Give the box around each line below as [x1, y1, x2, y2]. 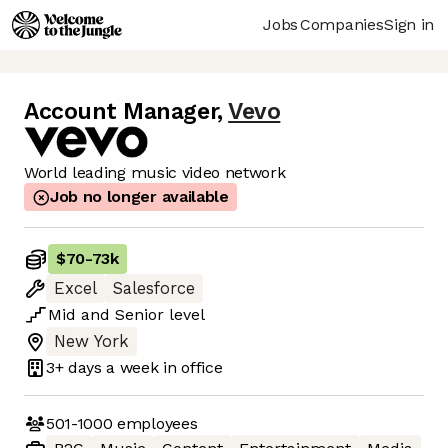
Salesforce [113, 279, 195, 299]
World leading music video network [24, 163, 286, 183]
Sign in [384, 14, 434, 34]
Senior [115, 305, 164, 325]
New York [54, 332, 129, 352]
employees [112, 413, 198, 433]
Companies [300, 14, 384, 34]
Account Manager [24, 98, 218, 126]
